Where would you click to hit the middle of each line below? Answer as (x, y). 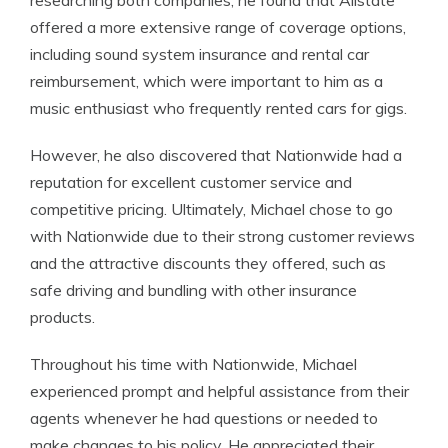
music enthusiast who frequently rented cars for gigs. (218, 108)
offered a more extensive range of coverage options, (218, 27)
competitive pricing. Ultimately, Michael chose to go (211, 209)
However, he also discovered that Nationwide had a (216, 155)
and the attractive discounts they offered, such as (208, 263)
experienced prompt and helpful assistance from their (219, 391)
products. (62, 317)
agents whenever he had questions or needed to (204, 418)
